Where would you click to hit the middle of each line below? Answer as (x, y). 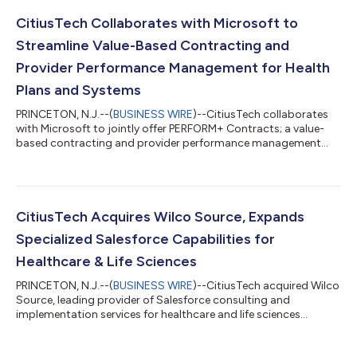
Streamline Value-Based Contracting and (153, 45)
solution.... (42, 157)
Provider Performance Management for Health (173, 67)
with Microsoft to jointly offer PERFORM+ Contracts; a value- (170, 128)
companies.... (49, 328)
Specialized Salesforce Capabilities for (145, 239)
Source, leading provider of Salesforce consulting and (153, 300)
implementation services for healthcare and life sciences (158, 314)
